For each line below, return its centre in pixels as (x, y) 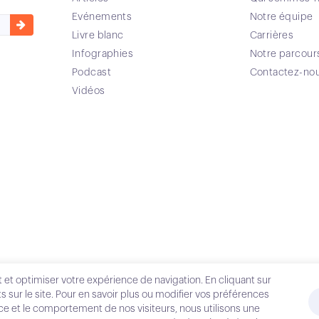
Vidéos (89, 91)
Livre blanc (98, 35)
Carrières (272, 35)
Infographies (103, 54)
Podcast (91, 72)
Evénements (102, 17)
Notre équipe (281, 17)
